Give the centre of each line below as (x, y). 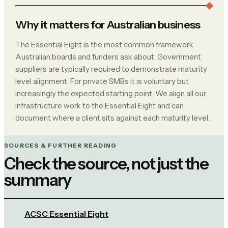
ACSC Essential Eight (66, 213)
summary (38, 180)
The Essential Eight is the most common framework (105, 45)
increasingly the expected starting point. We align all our (111, 94)
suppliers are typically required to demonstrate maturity (111, 69)
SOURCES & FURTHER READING (61, 145)
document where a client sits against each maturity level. (113, 118)
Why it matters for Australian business (108, 25)
